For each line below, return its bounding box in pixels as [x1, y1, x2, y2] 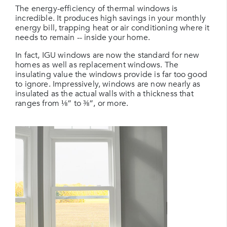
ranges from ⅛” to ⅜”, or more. [15, 98, 129, 109]
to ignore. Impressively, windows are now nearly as [15, 79, 201, 90]
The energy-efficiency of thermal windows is [15, 3, 178, 14]
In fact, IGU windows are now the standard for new [15, 50, 200, 61]
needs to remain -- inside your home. [15, 32, 150, 43]
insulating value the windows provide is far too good [15, 69, 207, 80]
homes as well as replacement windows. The [15, 59, 179, 70]
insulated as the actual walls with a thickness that [15, 88, 194, 99]
